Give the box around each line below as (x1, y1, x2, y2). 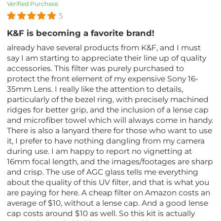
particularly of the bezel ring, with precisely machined (7, 94, 209, 104)
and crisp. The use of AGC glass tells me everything (7, 167, 199, 177)
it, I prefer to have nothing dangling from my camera (7, 136, 205, 146)
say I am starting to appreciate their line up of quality (7, 53, 207, 63)
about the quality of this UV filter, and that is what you (7, 177, 210, 187)
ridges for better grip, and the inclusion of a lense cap (7, 105, 209, 114)
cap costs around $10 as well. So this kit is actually (7, 208, 195, 218)
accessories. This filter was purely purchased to (7, 63, 184, 73)
